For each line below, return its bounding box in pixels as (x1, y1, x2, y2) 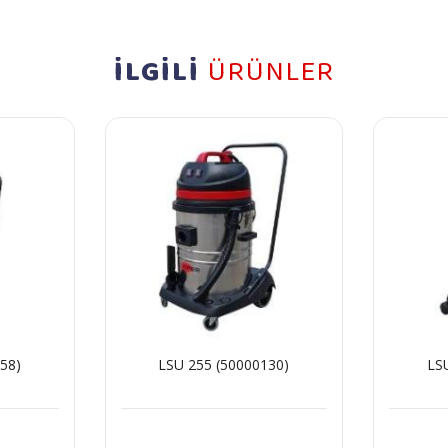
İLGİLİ (113, 50, 208, 95)
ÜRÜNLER (207, 50, 335, 95)
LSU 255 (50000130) (158, 354, 290, 374)
